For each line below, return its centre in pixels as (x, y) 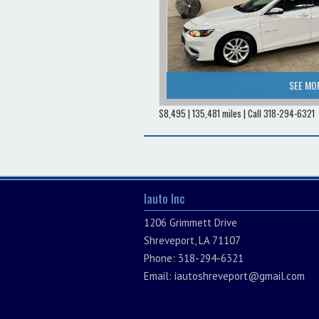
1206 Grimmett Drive (190, 223)
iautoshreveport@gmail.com (240, 276)
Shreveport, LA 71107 (192, 241)
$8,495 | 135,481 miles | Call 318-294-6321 (237, 114)
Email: (159, 276)
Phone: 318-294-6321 (194, 258)
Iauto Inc (164, 199)
